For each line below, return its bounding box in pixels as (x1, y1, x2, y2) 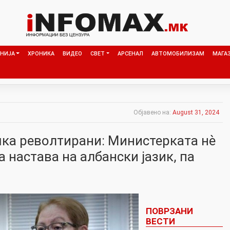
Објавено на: (133, 108, 172, 116)
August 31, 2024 (172, 108, 219, 116)
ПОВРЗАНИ (145, 205, 193, 216)
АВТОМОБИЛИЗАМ (151, 50, 204, 57)
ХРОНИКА (27, 50, 54, 57)
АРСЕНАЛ (117, 50, 143, 57)
